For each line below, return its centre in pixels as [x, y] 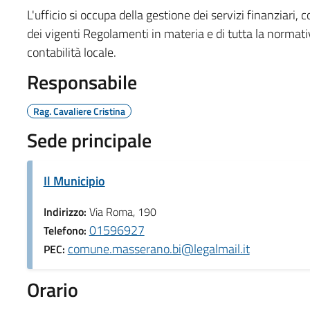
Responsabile [82, 82]
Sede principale [89, 140]
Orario [52, 289]
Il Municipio [74, 181]
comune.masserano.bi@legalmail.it [158, 248]
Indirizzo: [66, 211]
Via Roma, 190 [122, 211]
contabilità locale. [71, 52]
